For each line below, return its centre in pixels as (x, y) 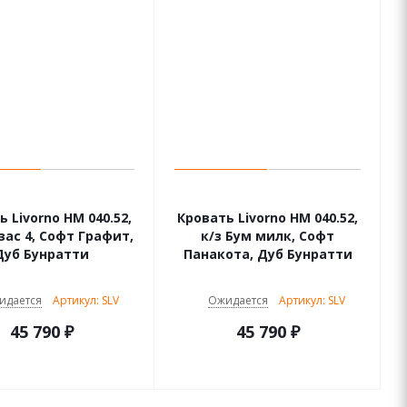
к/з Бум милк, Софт (268, 236)
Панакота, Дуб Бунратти (268, 254)
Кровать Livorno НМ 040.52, (233, 218)
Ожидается (238, 300)
